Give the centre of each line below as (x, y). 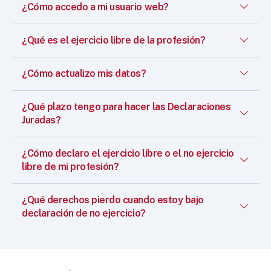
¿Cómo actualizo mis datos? (84, 73)
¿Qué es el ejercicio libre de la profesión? (114, 40)
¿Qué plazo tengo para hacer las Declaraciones (126, 106)
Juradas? (41, 120)
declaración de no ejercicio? (84, 213)
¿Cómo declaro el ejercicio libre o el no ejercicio (128, 153)
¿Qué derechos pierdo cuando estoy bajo (113, 200)
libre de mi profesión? (70, 166)
